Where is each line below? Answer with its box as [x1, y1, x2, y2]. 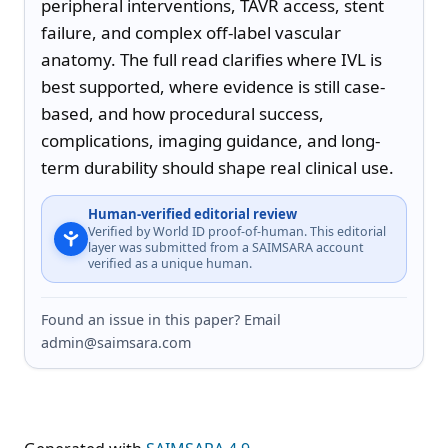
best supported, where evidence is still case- [41, 74, 385, 98]
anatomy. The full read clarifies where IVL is [41, 47, 382, 71]
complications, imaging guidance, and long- [41, 128, 380, 152]
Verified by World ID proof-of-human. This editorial [88, 222, 386, 240]
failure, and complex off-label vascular [41, 20, 341, 44]
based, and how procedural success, [41, 101, 324, 125]
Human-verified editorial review [88, 204, 297, 223]
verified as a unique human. [88, 254, 252, 272]
